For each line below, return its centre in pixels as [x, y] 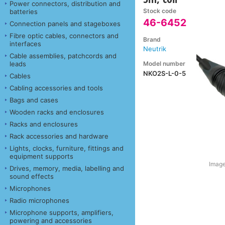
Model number [164, 63]
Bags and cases [34, 100]
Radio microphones [39, 200]
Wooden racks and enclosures [57, 112]
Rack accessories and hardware [59, 136]
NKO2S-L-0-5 [165, 73]
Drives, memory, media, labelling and [67, 168]
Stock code [160, 11]
